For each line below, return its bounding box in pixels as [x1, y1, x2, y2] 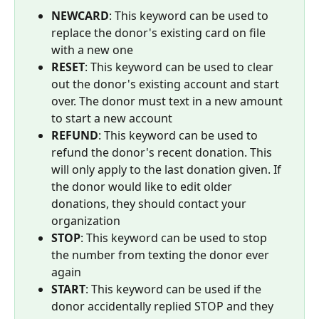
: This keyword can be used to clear [85, 58, 276, 75]
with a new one [51, 41, 133, 58]
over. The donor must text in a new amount [51, 93, 286, 109]
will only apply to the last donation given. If [51, 161, 284, 177]
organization [51, 212, 120, 229]
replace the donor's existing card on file [51, 24, 268, 41]
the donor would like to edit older [51, 178, 235, 194]
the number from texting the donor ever [51, 246, 272, 263]
